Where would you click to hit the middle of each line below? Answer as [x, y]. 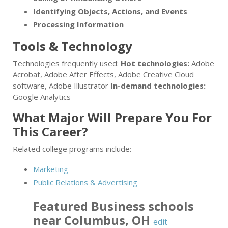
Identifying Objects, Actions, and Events [110, 11]
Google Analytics [42, 97]
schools [169, 206]
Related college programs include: [72, 149]
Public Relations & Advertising [85, 182]
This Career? [50, 132]
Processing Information [78, 25]
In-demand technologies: [158, 86]
